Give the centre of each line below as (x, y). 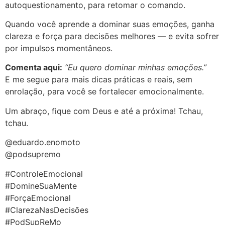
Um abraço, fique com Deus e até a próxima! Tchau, (104, 111)
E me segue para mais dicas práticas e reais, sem (99, 80)
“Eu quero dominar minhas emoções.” (136, 68)
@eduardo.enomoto (43, 142)
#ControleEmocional (44, 174)
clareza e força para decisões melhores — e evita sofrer (112, 36)
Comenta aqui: (34, 68)
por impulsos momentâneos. (59, 48)
